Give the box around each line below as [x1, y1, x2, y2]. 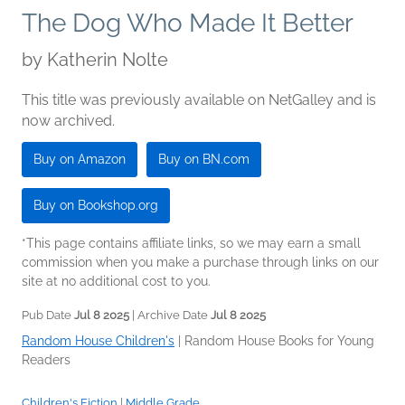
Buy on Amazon [33, 152, 126, 167]
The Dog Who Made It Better [22, 8, 353, 39]
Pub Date [22, 308, 74, 323]
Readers [22, 353, 71, 368]
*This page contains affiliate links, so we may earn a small [22, 236, 361, 251]
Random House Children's [22, 334, 174, 349]
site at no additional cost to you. [22, 274, 211, 289]
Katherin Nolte [47, 49, 168, 71]
